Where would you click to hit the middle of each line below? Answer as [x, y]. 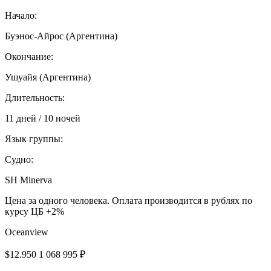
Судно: [19, 159]
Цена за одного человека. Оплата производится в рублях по [129, 200]
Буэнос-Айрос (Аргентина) [61, 36]
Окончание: [29, 56]
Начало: [21, 15]
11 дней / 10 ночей [43, 118]
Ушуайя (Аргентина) [48, 77]
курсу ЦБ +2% [34, 211]
